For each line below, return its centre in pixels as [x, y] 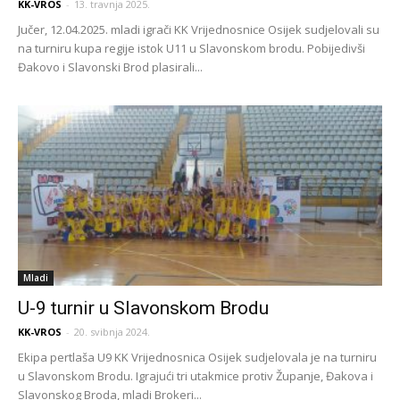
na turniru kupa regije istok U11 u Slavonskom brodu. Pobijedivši [192, 49]
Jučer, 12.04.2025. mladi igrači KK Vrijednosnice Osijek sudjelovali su [199, 30]
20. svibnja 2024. [112, 331]
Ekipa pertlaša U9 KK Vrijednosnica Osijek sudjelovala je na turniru [197, 357]
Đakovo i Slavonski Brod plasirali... [110, 67]
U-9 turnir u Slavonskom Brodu [143, 308]
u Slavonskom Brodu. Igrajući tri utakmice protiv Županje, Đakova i [196, 375]
